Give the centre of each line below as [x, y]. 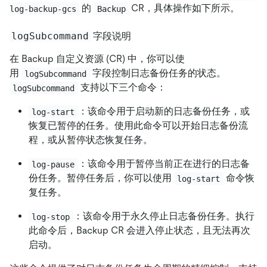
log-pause [53, 164]
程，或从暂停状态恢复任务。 [91, 140]
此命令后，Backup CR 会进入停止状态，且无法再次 [139, 231]
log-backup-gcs [43, 9]
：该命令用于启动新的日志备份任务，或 [164, 111]
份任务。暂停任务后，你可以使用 [101, 178]
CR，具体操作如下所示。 [184, 8]
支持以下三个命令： [122, 88]
